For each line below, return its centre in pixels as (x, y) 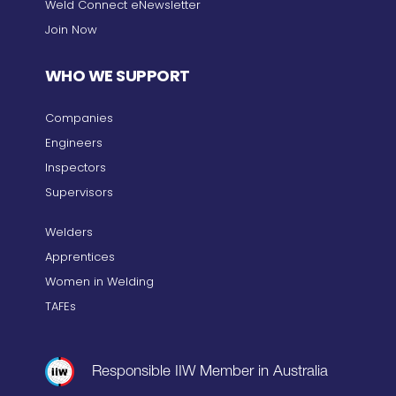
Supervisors (79, 193)
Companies (79, 118)
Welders (69, 232)
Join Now (71, 30)
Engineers (73, 143)
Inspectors (75, 168)
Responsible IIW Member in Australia (209, 373)
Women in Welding (99, 282)
